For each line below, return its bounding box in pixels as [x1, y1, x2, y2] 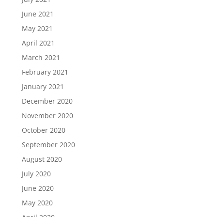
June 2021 [21, 9, 54, 18]
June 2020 [21, 184, 54, 193]
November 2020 [21, 111, 73, 120]
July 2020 [21, 169, 51, 178]
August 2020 [21, 155, 62, 164]
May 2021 [21, 24, 53, 33]
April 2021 [21, 38, 55, 47]
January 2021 [21, 82, 64, 91]
